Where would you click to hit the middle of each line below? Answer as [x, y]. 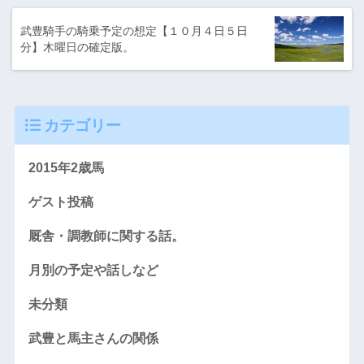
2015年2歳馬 [66, 167]
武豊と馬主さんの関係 [93, 338]
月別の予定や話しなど [93, 270]
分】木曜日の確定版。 [77, 47]
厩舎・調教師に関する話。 [106, 236]
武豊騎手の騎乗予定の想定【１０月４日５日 [134, 30]
